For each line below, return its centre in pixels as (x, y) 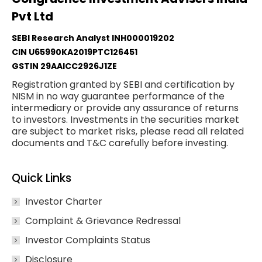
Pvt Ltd (32, 16)
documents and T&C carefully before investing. (120, 143)
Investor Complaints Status (88, 240)
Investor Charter (64, 201)
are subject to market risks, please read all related (128, 131)
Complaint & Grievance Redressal (103, 220)
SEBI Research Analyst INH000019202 (93, 38)
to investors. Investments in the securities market (125, 119)
